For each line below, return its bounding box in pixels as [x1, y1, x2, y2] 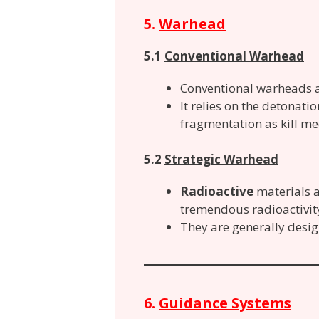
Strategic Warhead [164, 151, 278, 168]
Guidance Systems [159, 293, 291, 313]
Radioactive [180, 183, 253, 200]
